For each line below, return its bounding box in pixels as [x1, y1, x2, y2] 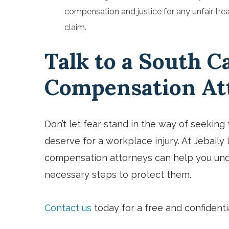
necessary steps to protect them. [44, 169, 191, 180]
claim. [64, 22, 86, 32]
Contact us [44, 202, 91, 213]
